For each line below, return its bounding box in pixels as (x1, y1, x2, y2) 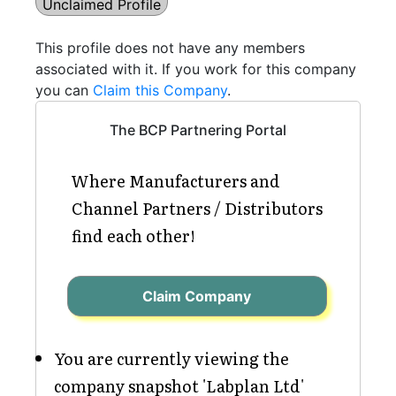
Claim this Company (93, 81, 227, 99)
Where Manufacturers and (72, 169, 280, 193)
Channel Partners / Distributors (72, 196, 323, 220)
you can (35, 81, 93, 99)
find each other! (72, 224, 195, 247)
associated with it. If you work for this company (35, 60, 356, 78)
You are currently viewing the (54, 346, 289, 370)
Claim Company (142, 287, 252, 305)
